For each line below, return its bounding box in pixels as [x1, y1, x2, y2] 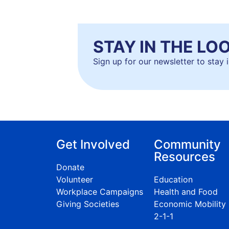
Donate [56, 162, 84, 173]
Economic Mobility [153, 199, 226, 210]
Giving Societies [56, 199, 119, 210]
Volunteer [56, 174, 93, 185]
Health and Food [153, 187, 218, 197]
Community [153, 137, 221, 152]
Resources [153, 149, 215, 165]
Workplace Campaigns [56, 187, 143, 197]
